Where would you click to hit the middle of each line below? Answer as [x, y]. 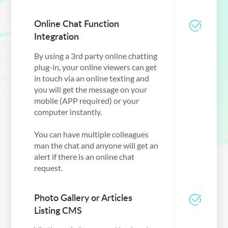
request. [48, 168]
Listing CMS [58, 210]
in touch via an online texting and [91, 78]
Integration [56, 36]
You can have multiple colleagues [91, 134]
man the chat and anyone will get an [96, 146]
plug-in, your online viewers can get [95, 67]
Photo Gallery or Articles [83, 197]
